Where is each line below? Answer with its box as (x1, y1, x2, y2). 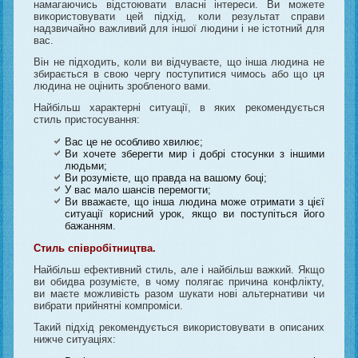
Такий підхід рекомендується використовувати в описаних (34, 320, 324, 333)
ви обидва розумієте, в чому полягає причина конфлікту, (34, 275, 324, 288)
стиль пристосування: (34, 113, 141, 125)
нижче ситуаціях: (34, 332, 117, 345)
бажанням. (65, 219, 117, 232)
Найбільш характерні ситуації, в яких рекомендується (34, 101, 324, 113)
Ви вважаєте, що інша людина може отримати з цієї (65, 195, 324, 208)
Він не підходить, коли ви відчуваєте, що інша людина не (34, 55, 324, 68)
